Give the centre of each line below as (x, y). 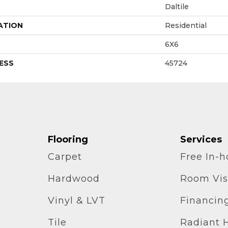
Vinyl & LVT (76, 200)
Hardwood (74, 178)
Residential (186, 25)
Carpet (65, 156)
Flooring (68, 139)
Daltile (177, 6)
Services (201, 139)
